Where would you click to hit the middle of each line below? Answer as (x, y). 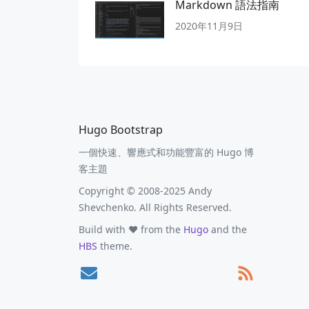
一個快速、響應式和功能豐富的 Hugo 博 (166, 152)
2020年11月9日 (209, 26)
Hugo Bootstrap (121, 129)
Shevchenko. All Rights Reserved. (155, 207)
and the (228, 229)
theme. (115, 246)
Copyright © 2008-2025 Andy (145, 190)
